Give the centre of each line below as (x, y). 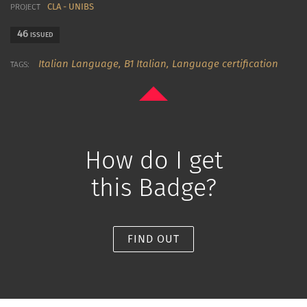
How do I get (153, 160)
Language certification (225, 64)
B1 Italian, (148, 64)
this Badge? (153, 188)
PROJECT (25, 7)
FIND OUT (153, 239)
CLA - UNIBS (71, 7)
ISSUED (40, 35)
